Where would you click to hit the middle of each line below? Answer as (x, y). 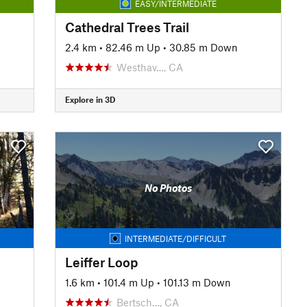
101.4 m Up (128, 282)
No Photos (168, 188)
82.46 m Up (133, 47)
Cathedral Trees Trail (127, 27)
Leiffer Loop (101, 262)
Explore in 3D (90, 99)
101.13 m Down (197, 282)
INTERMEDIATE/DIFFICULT (176, 238)
